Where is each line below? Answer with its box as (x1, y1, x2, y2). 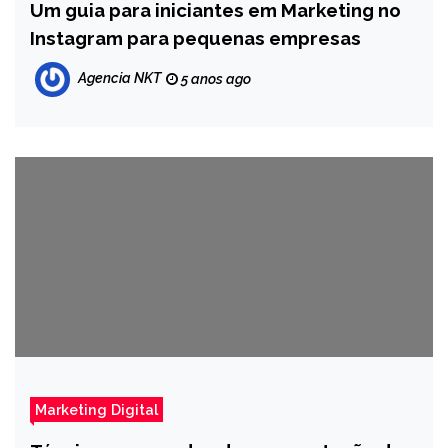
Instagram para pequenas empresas (30, 27, 361, 49)
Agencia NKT (78, 70, 161, 87)
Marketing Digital (35, 401, 158, 418)
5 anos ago (178, 71, 251, 87)
